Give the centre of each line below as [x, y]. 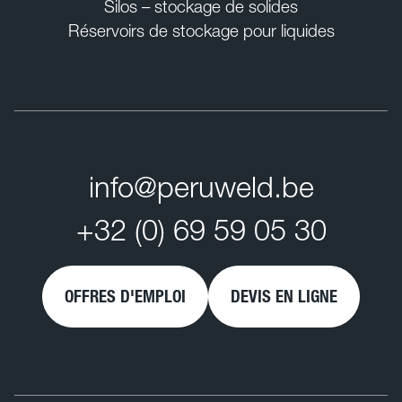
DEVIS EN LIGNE [284, 296]
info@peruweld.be [201, 186]
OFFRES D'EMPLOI [125, 296]
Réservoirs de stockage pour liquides [201, 31]
